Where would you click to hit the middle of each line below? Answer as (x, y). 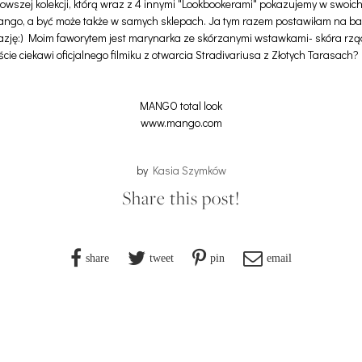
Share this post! (181, 198)
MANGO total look (181, 106)
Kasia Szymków (189, 170)
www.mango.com (181, 123)
